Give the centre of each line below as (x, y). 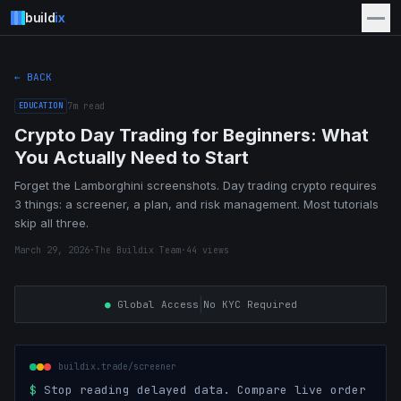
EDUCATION (41, 106)
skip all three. (51, 223)
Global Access (154, 304)
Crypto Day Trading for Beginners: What (192, 135)
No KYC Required (250, 304)
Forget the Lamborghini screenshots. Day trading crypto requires (196, 185)
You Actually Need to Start (132, 158)
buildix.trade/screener (117, 367)
